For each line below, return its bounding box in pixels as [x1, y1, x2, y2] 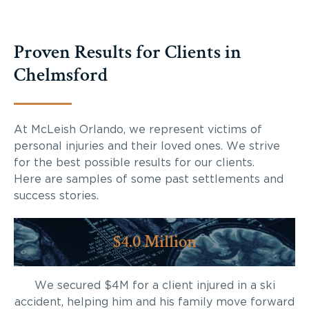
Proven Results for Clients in [14, 39, 241, 65]
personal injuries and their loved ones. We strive [14, 140, 280, 152]
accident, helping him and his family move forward [14, 296, 295, 308]
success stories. [14, 190, 99, 201]
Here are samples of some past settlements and [14, 173, 283, 185]
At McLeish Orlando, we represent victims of [14, 123, 262, 135]
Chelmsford [14, 61, 108, 88]
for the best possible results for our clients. [14, 157, 255, 168]
